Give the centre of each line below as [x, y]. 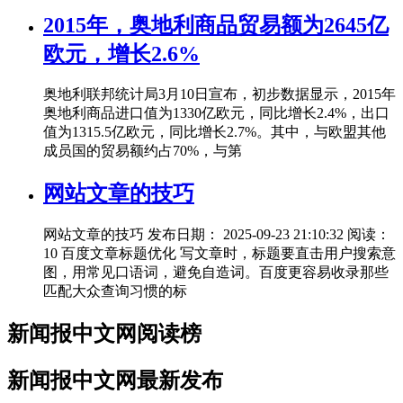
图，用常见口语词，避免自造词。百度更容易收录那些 [216, 273]
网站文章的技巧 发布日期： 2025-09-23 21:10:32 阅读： [217, 235]
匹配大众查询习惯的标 [115, 291]
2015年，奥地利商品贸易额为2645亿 [216, 25]
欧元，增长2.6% [121, 54]
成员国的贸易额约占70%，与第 [143, 151]
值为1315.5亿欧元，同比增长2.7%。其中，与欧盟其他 [215, 132]
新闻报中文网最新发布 [115, 381]
